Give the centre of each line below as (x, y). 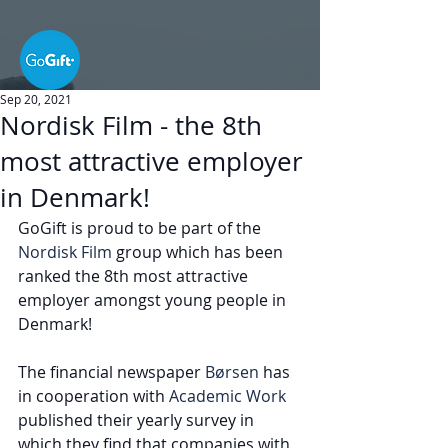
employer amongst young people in (154, 300)
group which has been (199, 252)
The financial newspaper (111, 372)
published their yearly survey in (138, 420)
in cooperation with (93, 396)
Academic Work (227, 396)
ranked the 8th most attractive (135, 276)
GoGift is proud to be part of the (141, 228)
